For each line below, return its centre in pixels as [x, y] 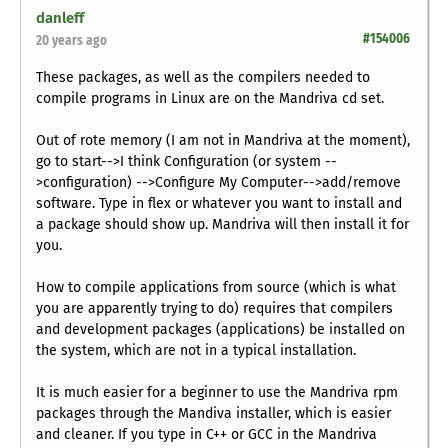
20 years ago [71, 41]
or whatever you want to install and [286, 204]
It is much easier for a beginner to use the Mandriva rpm [217, 393]
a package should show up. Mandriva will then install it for [222, 225]
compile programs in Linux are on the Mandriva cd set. [210, 99]
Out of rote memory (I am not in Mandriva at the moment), [223, 141]
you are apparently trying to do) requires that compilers [214, 309]
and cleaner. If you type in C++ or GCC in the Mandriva [206, 435]
